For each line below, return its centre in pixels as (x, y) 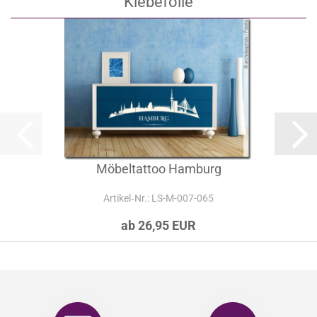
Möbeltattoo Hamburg (158, 169)
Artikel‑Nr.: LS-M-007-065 (158, 198)
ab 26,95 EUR (158, 225)
